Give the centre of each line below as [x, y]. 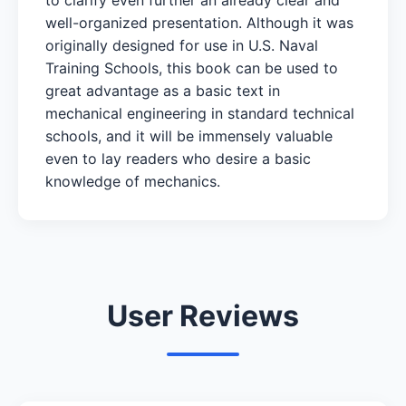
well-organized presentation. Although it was [199, 22]
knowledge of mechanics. [133, 181]
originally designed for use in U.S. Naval [182, 45]
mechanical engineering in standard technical [200, 113]
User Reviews [203, 315]
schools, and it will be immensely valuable [189, 135]
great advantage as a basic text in [163, 90]
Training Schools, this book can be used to [192, 68]
